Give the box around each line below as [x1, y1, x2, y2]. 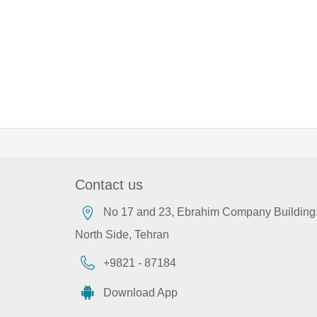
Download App [103, 287, 178, 299]
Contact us [75, 177, 143, 193]
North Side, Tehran [75, 229, 169, 241]
